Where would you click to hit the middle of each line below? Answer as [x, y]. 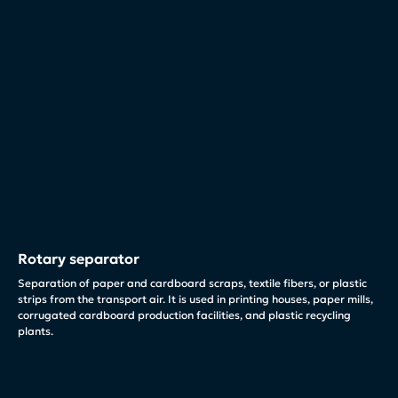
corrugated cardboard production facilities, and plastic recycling [184, 314]
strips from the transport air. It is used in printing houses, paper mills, [195, 298]
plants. [36, 330]
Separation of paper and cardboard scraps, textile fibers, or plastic [192, 283]
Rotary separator [79, 258]
